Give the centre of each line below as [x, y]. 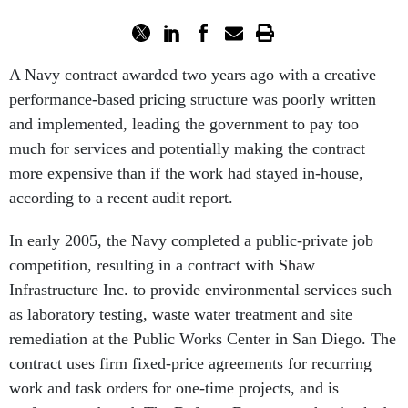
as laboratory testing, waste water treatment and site [181, 314]
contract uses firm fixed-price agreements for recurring [190, 363]
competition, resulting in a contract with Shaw [162, 265]
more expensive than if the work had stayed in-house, [186, 173]
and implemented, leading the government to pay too [184, 124]
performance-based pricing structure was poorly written [193, 99]
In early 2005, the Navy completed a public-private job [191, 240]
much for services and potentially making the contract [187, 148]
